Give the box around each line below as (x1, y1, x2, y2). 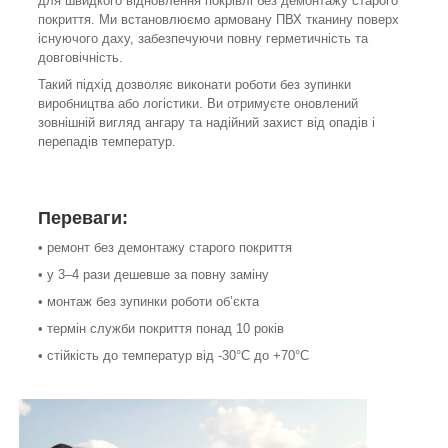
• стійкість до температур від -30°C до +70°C (38, 348, 309, 364)
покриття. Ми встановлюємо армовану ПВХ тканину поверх (38, 12, 399, 28)
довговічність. (38, 50, 123, 66)
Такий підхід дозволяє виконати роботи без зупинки (38, 77, 351, 93)
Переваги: (38, 208, 128, 229)
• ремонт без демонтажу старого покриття (38, 240, 292, 256)
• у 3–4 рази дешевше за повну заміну (38, 267, 269, 283)
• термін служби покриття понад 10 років (38, 321, 284, 337)
